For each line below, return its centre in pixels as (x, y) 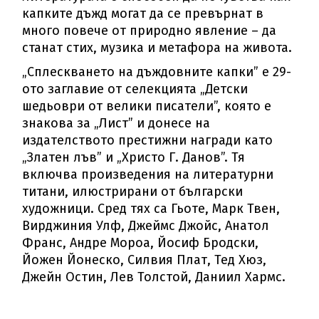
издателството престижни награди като (148, 141)
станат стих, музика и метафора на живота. (157, 48)
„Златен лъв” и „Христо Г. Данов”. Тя (134, 158)
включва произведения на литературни (148, 175)
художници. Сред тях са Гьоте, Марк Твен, (151, 209)
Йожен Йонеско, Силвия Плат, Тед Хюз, (145, 260)
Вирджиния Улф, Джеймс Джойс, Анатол (146, 226)
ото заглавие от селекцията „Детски (135, 89)
